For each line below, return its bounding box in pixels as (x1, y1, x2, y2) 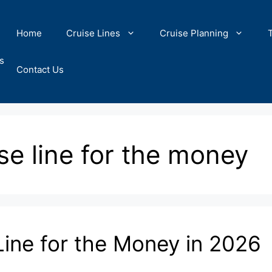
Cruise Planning (160, 27, 228, 39)
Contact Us (16, 64, 64, 75)
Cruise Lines (66, 27, 120, 39)
